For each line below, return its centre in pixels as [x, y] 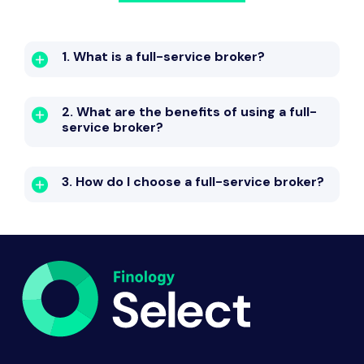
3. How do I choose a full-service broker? [193, 182]
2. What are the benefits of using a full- [189, 112]
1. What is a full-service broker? [163, 56]
